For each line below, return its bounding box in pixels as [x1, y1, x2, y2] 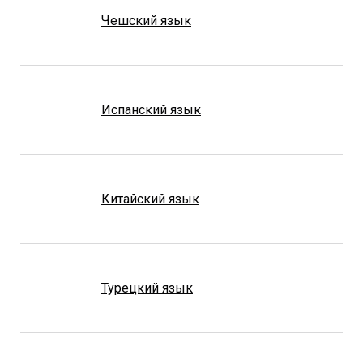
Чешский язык [101, 13, 191, 29]
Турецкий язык [101, 280, 193, 297]
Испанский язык [101, 102, 201, 118]
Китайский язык [101, 191, 199, 207]
